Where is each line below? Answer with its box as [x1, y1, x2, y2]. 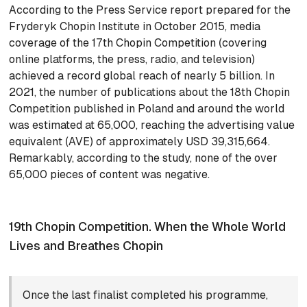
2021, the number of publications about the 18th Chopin [9, 86, 291, 99]
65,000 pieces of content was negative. [9, 168, 210, 182]
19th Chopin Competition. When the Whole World [9, 219, 286, 234]
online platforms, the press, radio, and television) [9, 53, 256, 66]
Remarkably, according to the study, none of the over [9, 151, 278, 165]
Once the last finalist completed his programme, [23, 288, 269, 302]
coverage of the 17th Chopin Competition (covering [9, 36, 267, 50]
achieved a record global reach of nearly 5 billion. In [9, 69, 275, 83]
